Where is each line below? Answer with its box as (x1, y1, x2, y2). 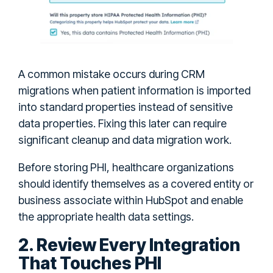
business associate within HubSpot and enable (18, 193, 243, 207)
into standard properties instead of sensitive (18, 100, 233, 113)
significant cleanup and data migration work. (18, 133, 232, 146)
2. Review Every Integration (18, 234, 240, 255)
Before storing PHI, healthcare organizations (18, 160, 234, 174)
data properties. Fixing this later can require (18, 116, 227, 130)
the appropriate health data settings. (18, 210, 194, 223)
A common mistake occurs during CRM (18, 67, 205, 80)
